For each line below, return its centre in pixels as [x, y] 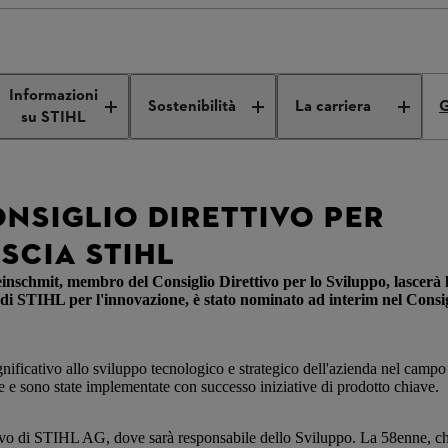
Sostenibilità [192, 106]
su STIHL [54, 117]
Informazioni [54, 95]
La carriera [332, 106]
